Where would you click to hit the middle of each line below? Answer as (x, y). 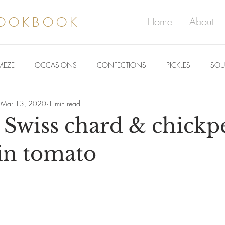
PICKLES (178, 65)
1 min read (64, 103)
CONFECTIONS (122, 65)
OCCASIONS (56, 65)
